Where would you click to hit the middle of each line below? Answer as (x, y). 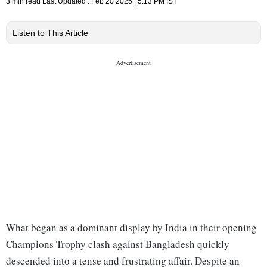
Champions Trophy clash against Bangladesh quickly (118, 244)
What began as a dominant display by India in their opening (131, 228)
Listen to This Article (50, 33)
